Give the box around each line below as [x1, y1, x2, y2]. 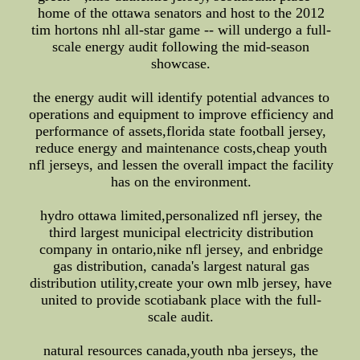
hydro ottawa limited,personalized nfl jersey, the [39, 207, 322, 223]
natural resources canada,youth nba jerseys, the [43, 342, 319, 358]
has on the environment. [110, 174, 252, 190]
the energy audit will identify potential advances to [32, 89, 329, 105]
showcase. [151, 55, 211, 72]
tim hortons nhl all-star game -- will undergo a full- [31, 22, 331, 38]
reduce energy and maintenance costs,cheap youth [35, 140, 327, 156]
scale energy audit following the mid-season [52, 39, 310, 55]
